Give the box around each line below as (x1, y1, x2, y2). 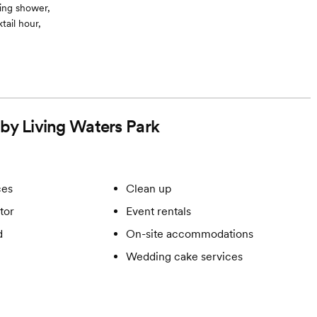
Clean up (125, 182, 171, 195)
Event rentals (125, 204, 191, 218)
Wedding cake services (125, 250, 243, 263)
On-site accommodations (125, 227, 253, 241)
